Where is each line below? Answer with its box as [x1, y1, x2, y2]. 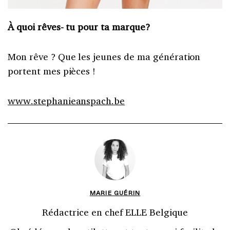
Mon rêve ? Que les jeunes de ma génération [8, 50, 201, 63]
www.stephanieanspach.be [8, 94, 125, 107]
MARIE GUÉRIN [89, 187, 141, 197]
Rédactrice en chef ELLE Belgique [42, 205, 188, 218]
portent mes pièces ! [8, 64, 96, 77]
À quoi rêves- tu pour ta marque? [8, 20, 150, 33]
